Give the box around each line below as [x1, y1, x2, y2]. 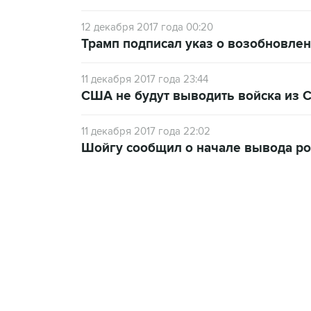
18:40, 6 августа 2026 [142, 247, 229, 258]
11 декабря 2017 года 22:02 [81, 125, 210, 137]
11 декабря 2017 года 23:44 [81, 73, 208, 85]
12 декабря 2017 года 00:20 [81, 21, 213, 33]
